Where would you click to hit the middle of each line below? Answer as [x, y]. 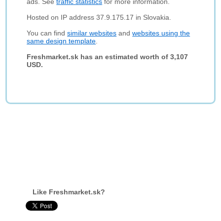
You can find [47, 33]
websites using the [161, 33]
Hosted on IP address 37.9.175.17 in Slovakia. [99, 17]
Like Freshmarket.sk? [69, 192]
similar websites [92, 33]
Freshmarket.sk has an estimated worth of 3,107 [108, 57]
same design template [61, 41]
